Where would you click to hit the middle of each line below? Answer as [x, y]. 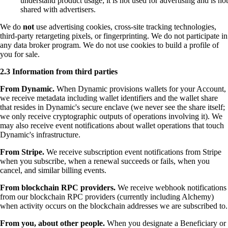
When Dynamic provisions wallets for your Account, [140, 89]
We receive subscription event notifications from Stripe [133, 152]
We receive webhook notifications [171, 188]
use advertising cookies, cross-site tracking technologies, [125, 27]
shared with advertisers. [58, 10]
